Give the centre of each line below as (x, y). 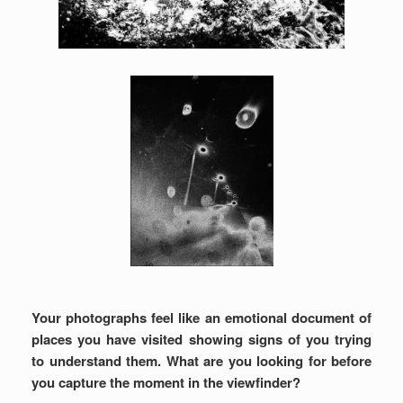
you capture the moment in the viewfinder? (166, 382)
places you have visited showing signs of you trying (201, 339)
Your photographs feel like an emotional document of (201, 318)
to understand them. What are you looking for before (201, 361)
